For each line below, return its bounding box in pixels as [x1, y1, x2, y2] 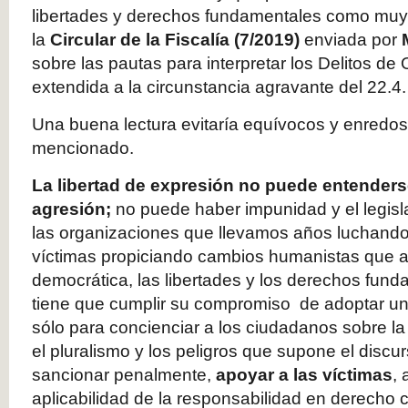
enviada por [300, 30, 402, 49]
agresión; [32, 199, 116, 219]
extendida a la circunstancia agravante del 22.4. [32, 77, 406, 97]
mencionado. [32, 138, 134, 158]
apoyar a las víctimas [216, 365, 393, 384]
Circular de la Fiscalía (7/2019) [50, 30, 300, 49]
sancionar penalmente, [32, 365, 216, 384]
